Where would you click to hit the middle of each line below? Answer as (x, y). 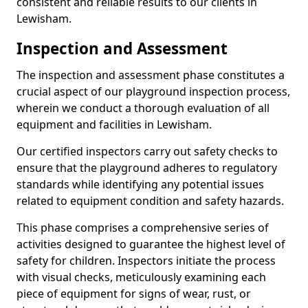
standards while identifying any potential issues (140, 184)
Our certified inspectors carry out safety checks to (147, 151)
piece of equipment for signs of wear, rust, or (134, 294)
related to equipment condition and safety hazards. (150, 201)
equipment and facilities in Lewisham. (114, 124)
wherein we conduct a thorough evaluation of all (143, 108)
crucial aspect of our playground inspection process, (153, 91)
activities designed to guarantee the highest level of (151, 244)
